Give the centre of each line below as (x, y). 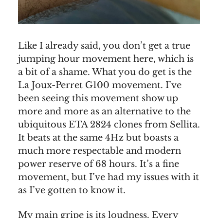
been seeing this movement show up (98, 98)
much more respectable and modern (100, 151)
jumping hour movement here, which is (106, 59)
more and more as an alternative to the (104, 111)
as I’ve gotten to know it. (72, 190)
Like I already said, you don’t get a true (104, 45)
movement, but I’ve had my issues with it (109, 177)
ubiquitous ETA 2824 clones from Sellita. (109, 124)
